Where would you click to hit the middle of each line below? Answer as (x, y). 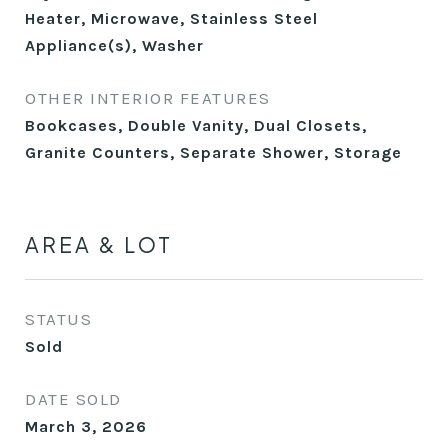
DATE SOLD (73, 399)
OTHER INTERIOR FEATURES (148, 98)
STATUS (58, 319)
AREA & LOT (99, 244)
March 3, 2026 (86, 426)
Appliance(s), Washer (114, 45)
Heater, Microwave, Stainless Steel (171, 18)
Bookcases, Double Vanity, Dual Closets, (196, 125)
